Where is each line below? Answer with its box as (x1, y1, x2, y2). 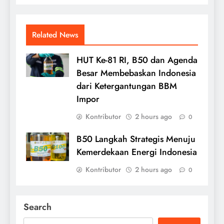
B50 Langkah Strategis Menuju (76, 132, 195, 146)
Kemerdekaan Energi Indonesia (76, 145, 197, 159)
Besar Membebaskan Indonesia (76, 66, 196, 80)
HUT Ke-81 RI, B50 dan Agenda (76, 53, 197, 67)
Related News (32, 29, 78, 41)
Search (23, 200, 51, 214)
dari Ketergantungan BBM (76, 79, 177, 93)
